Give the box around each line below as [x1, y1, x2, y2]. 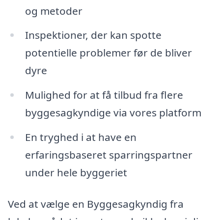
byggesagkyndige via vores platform [25, 106, 201, 120]
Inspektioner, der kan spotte [25, 28, 162, 42]
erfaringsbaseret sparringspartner [25, 148, 192, 162]
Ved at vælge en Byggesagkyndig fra [8, 196, 184, 211]
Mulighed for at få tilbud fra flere [25, 88, 183, 102]
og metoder [25, 3, 82, 18]
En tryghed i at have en [25, 130, 137, 144]
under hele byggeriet [25, 165, 127, 180]
